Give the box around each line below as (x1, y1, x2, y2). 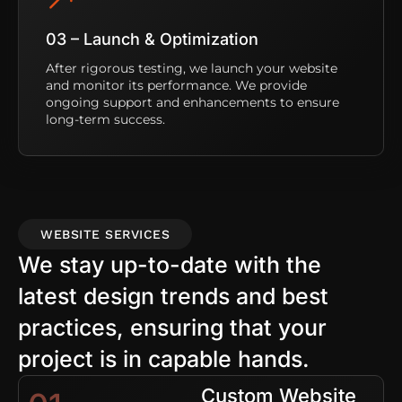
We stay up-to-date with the (18, 250, 321, 278)
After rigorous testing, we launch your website (46, 59, 337, 76)
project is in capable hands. (18, 345, 310, 372)
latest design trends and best (18, 282, 328, 310)
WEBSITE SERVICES (40, 226, 170, 241)
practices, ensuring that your (18, 313, 327, 341)
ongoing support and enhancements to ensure (46, 93, 339, 110)
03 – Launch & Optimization (46, 29, 258, 48)
